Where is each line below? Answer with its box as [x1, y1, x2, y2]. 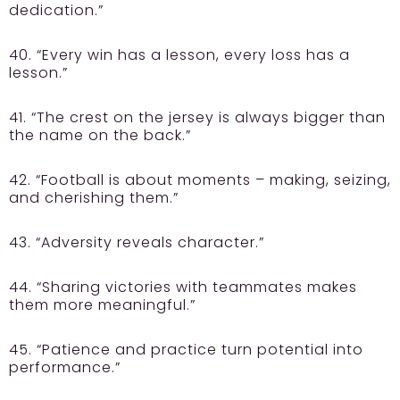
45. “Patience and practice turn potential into [9, 338, 363, 360]
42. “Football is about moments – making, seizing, [9, 169, 391, 190]
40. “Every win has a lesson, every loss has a [9, 44, 350, 65]
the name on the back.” [9, 124, 191, 146]
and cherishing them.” [9, 187, 179, 208]
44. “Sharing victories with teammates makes [9, 276, 357, 297]
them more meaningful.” [9, 294, 196, 315]
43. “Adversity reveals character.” [9, 231, 264, 253]
